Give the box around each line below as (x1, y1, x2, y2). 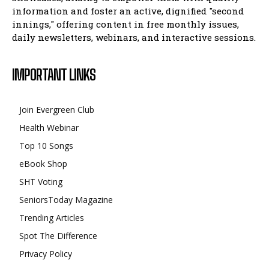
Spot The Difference (19, 229, 97, 241)
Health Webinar (19, 121, 79, 133)
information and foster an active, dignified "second (12, 4, 244, 17)
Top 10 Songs (19, 139, 73, 151)
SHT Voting (19, 175, 62, 187)
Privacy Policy (19, 247, 72, 259)
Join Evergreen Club (19, 103, 94, 115)
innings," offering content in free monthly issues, (12, 17, 239, 30)
